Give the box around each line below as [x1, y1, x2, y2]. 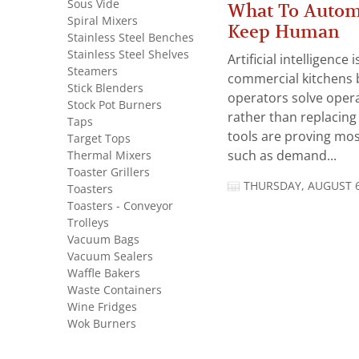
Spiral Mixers [67, 14, 138, 27]
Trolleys [67, 216, 109, 229]
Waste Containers [67, 284, 162, 296]
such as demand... [228, 149, 337, 163]
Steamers [67, 65, 118, 78]
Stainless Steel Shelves [67, 48, 189, 61]
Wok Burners [67, 317, 136, 330]
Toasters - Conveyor [67, 200, 173, 212]
